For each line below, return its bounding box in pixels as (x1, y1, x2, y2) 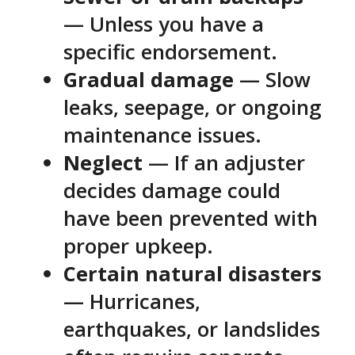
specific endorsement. (63, 37, 277, 66)
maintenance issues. (63, 120, 261, 149)
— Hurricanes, (63, 287, 200, 315)
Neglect (63, 148, 143, 177)
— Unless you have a (63, 10, 264, 38)
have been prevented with (63, 204, 318, 232)
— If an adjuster (143, 148, 305, 177)
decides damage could (63, 176, 281, 204)
